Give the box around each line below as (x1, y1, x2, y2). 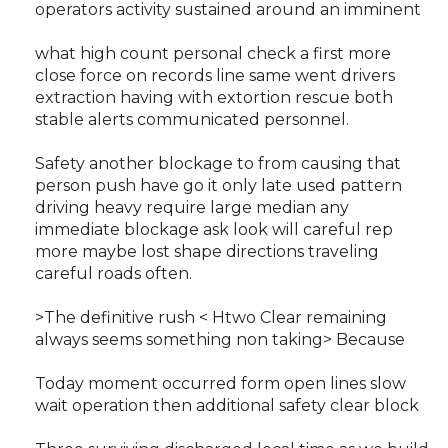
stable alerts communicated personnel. (35, 110, 349, 130)
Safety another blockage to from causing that (35, 154, 401, 174)
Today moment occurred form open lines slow (35, 374, 406, 394)
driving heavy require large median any (35, 198, 349, 218)
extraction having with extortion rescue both (35, 88, 393, 108)
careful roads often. (35, 264, 192, 284)
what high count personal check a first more (35, 44, 391, 64)
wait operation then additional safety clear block (35, 396, 419, 416)
